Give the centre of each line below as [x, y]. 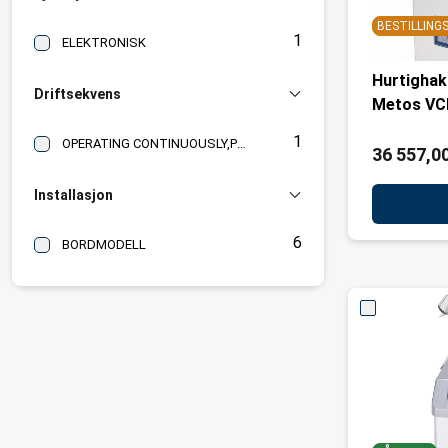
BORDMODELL [104, 244]
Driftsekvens [77, 94]
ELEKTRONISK [104, 42]
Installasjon [73, 195]
